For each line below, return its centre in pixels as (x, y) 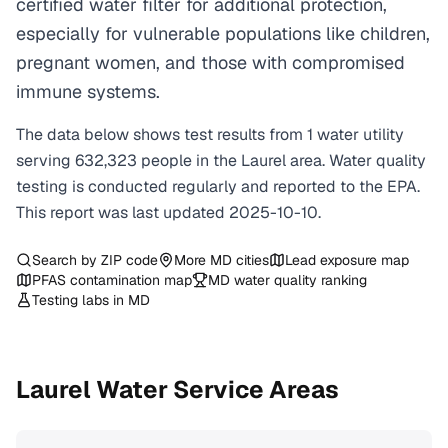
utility (383, 134)
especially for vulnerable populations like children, (223, 33)
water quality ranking (298, 280)
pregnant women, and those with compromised (210, 62)
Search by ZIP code (95, 260)
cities (250, 260)
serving (45, 160)
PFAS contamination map (112, 280)
